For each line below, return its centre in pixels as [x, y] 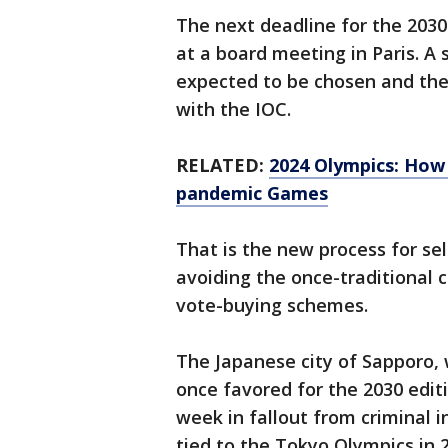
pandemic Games [252, 193]
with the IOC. [233, 109]
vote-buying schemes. [272, 305]
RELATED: [222, 165]
